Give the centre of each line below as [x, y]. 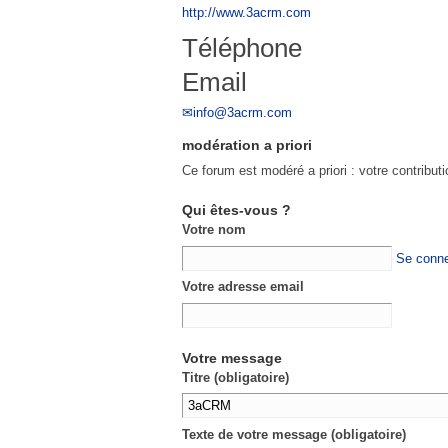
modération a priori [247, 144]
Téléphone [242, 47]
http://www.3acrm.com [246, 12]
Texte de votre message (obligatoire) [294, 434]
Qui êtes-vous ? [236, 210]
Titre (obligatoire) [235, 377]
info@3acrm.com [242, 112]
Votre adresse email [243, 287]
